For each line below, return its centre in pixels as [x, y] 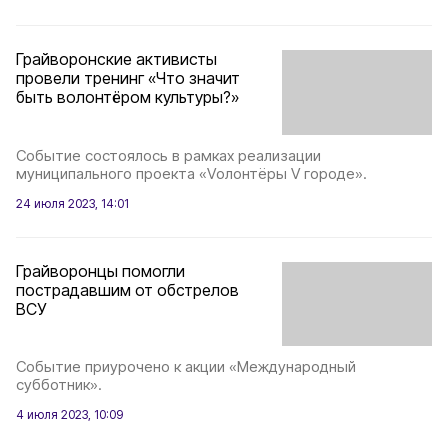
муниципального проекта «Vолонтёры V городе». [191, 173]
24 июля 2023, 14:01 [72, 203]
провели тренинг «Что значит [128, 78]
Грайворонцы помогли [100, 270]
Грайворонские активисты [116, 59]
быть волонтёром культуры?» [127, 97]
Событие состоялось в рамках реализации [168, 155]
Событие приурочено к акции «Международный [186, 366]
